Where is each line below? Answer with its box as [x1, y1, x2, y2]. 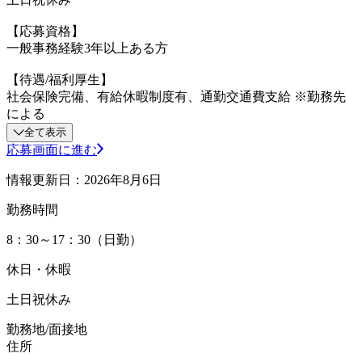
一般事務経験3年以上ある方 [6, 40, 168, 55]
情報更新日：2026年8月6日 [6, 172, 162, 187]
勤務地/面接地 [6, 322, 87, 336]
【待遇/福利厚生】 [6, 72, 113, 86]
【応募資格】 [6, 23, 84, 38]
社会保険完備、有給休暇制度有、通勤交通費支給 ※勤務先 [6, 89, 346, 103]
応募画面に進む [6, 142, 97, 157]
